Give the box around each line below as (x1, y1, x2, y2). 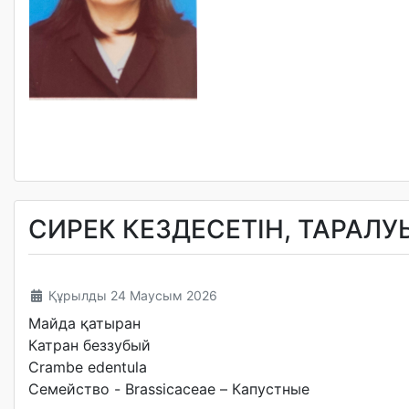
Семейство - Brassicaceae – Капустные (28, 380, 309, 398)
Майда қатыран (28, 314, 145, 332)
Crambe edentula (28, 358, 147, 376)
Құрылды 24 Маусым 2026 (47, 288, 217, 303)
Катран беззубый (28, 336, 151, 354)
